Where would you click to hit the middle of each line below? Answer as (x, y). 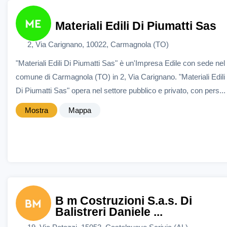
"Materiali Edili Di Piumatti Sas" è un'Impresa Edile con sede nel (120, 63)
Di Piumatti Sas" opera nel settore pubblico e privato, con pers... (121, 90)
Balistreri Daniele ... (109, 212)
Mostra (36, 110)
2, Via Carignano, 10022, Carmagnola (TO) (98, 44)
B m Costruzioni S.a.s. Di (123, 201)
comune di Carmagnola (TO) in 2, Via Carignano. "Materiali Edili (120, 77)
